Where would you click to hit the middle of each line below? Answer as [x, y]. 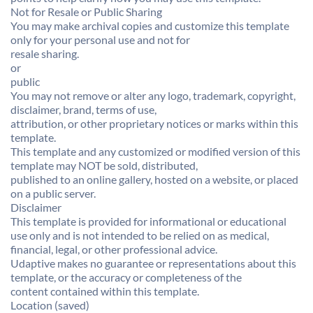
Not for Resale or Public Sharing [86, 12]
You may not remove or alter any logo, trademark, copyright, [153, 95]
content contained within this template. [105, 291]
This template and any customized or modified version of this [155, 151]
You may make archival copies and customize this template [150, 26]
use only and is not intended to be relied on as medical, [140, 235]
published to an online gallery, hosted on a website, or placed [154, 179]
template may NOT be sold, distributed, [104, 165]
